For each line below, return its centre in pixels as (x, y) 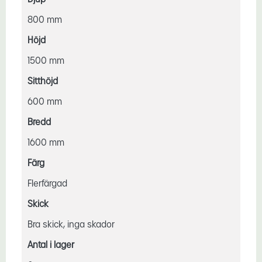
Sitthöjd (42, 81)
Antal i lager (51, 244)
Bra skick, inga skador (71, 224)
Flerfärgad (47, 183)
